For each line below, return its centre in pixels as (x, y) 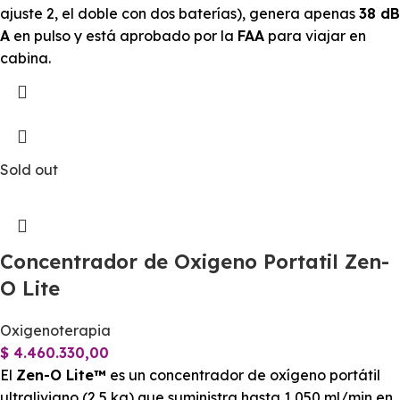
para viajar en (315, 36)
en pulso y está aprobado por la (124, 36)
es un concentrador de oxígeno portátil (243, 375)
